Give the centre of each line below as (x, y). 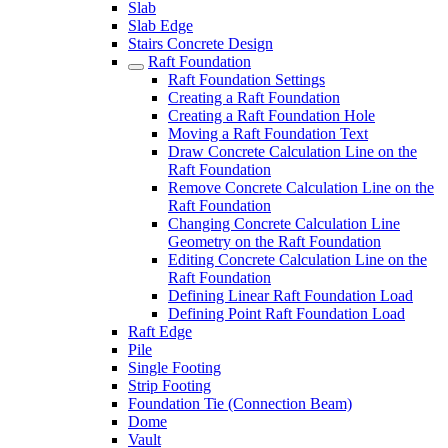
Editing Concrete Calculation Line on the (297, 259)
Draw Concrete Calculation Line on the (292, 151)
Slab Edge (160, 25)
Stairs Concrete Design (200, 43)
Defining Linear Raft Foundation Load (290, 295)
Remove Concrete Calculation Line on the (301, 187)
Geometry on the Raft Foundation (274, 241)
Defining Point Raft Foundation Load (286, 313)
